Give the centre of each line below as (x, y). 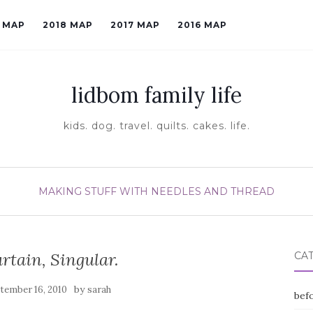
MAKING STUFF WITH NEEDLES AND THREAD (156, 191)
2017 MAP (135, 25)
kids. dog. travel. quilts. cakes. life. (156, 126)
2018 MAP (68, 25)
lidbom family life (156, 95)
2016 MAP (202, 25)
